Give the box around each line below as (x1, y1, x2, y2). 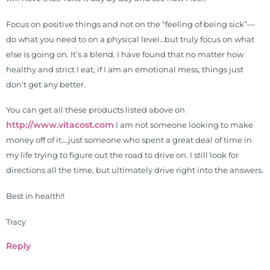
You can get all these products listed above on (6, 105, 185, 115)
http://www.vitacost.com (6, 119, 114, 131)
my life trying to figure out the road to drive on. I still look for (6, 151, 239, 160)
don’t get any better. (6, 80, 86, 89)
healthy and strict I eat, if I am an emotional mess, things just (6, 64, 243, 74)
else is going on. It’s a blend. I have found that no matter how (6, 49, 243, 59)
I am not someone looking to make (114, 121, 253, 130)
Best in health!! (6, 192, 64, 201)
